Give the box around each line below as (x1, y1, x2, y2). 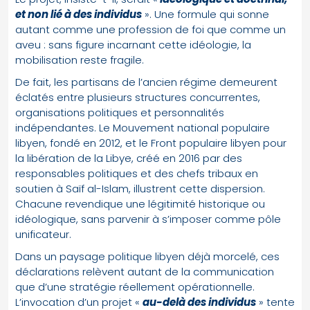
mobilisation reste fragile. (15, 52, 144, 67)
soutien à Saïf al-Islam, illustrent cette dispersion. (15, 181, 265, 196)
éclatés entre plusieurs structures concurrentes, (15, 89, 260, 104)
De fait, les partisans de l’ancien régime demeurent (15, 74, 277, 89)
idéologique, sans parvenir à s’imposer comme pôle (15, 211, 281, 226)
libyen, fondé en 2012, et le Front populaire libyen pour (15, 135, 286, 150)
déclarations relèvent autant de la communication (15, 264, 274, 279)
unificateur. (15, 226, 71, 241)
